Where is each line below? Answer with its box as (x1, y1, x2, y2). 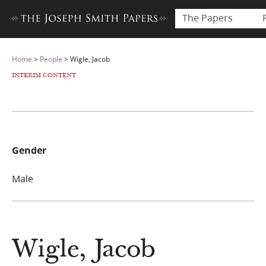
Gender (12, 143, 46, 157)
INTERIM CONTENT (12, 71, 76, 80)
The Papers (182, 11, 233, 24)
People (40, 54, 62, 64)
